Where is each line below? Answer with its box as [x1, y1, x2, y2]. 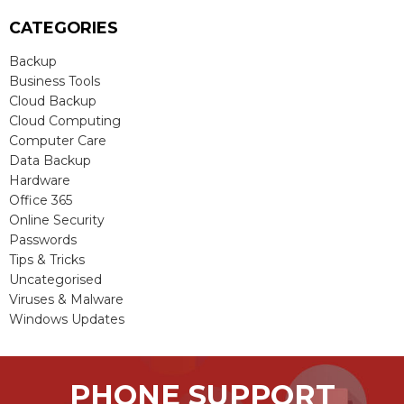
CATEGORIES [9, 17, 118, 37]
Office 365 [9, 191, 72, 208]
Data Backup [9, 151, 91, 169]
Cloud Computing [9, 112, 121, 129]
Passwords [9, 231, 77, 248]
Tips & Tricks [9, 251, 85, 268]
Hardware [9, 171, 70, 188]
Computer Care [9, 132, 106, 149]
